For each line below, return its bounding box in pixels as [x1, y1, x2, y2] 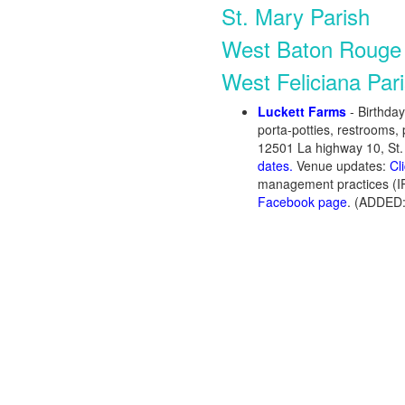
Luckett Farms [258, 102, 350, 120]
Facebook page [258, 193, 347, 211]
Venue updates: [297, 156, 390, 174]
